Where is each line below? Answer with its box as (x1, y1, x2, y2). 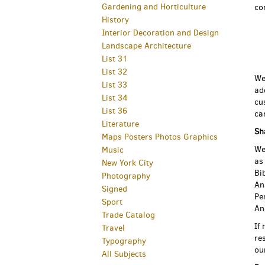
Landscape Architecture (102, 40, 191, 51)
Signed (102, 183, 127, 195)
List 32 (102, 66, 127, 77)
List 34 (102, 92, 128, 104)
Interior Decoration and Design (102, 27, 219, 38)
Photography (102, 170, 150, 182)
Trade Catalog (102, 209, 155, 221)
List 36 (102, 105, 127, 117)
